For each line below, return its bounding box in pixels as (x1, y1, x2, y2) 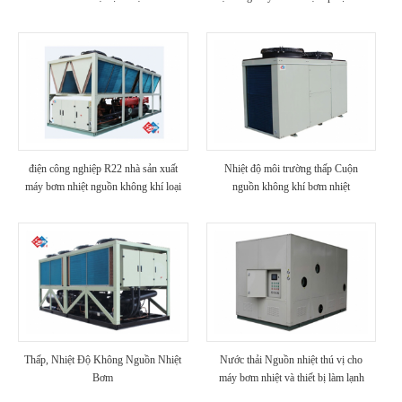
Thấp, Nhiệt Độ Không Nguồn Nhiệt (24, 353, 182, 366)
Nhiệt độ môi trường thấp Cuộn (224, 162, 359, 176)
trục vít (88, 198, 118, 212)
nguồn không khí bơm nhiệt (232, 180, 351, 194)
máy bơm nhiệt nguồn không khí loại (24, 180, 181, 194)
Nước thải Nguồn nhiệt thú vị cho (220, 353, 363, 366)
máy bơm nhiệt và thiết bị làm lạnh (218, 371, 364, 384)
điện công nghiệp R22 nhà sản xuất (28, 162, 178, 176)
